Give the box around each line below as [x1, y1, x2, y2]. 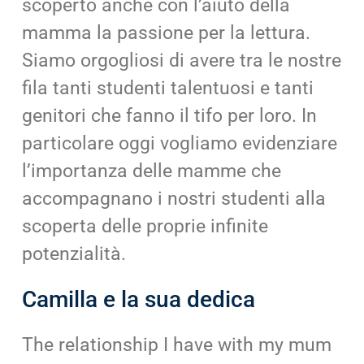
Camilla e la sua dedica [22, 286, 256, 314]
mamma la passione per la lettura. [22, 21, 311, 44]
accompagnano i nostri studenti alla [22, 187, 327, 210]
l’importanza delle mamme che [22, 159, 282, 182]
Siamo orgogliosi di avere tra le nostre [22, 49, 342, 71]
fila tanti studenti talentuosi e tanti [22, 76, 314, 99]
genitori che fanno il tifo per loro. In [22, 104, 318, 127]
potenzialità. [22, 242, 127, 265]
